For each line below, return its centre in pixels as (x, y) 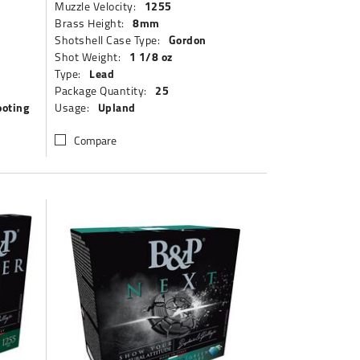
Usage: (72, 107)
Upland (117, 107)
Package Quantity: (101, 90)
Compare (96, 140)
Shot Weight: (88, 57)
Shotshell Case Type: (108, 40)
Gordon (187, 40)
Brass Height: (90, 23)
